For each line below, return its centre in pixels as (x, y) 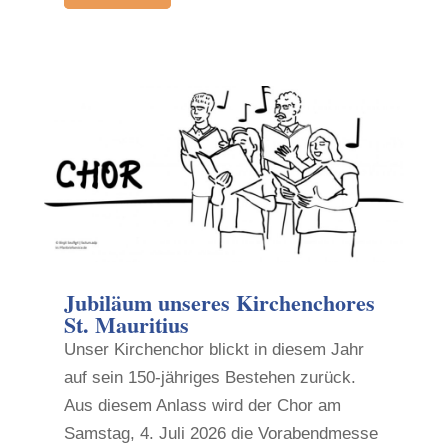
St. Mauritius (126, 324)
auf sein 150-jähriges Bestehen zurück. (209, 377)
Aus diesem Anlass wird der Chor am (202, 405)
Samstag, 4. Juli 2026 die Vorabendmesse (220, 433)
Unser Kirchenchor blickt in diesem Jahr (213, 349)
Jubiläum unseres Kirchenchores (219, 302)
